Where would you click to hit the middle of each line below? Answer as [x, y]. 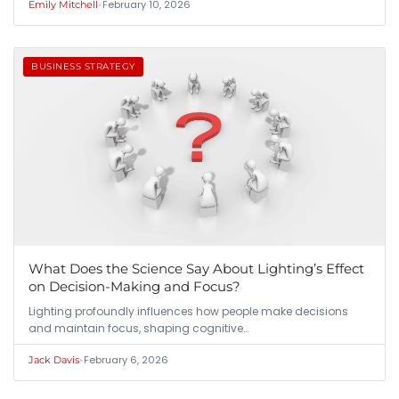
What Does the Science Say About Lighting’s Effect [196, 268]
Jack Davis [54, 359]
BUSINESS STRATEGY [83, 67]
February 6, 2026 [126, 359]
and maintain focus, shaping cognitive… [138, 328]
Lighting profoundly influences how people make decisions [188, 311]
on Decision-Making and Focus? [134, 286]
